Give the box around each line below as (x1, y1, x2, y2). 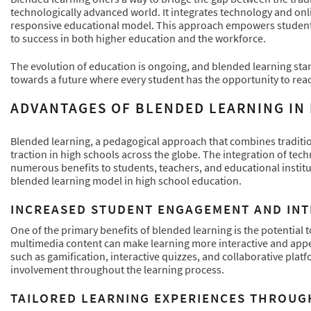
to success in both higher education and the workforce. (10, 31, 266, 45)
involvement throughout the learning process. (10, 262, 224, 277)
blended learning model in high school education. (10, 174, 242, 188)
